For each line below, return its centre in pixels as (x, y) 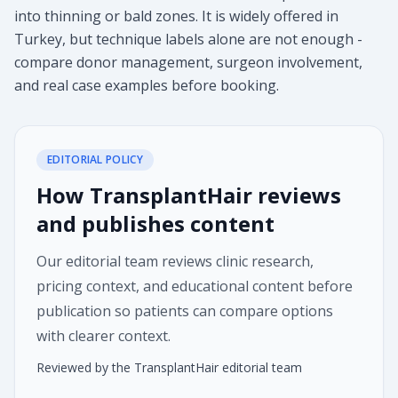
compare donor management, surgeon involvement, (188, 62)
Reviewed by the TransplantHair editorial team (169, 367)
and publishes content (155, 223)
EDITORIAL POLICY (95, 159)
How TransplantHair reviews (189, 195)
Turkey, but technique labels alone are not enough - (188, 39)
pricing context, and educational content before (195, 286)
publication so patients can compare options (185, 311)
